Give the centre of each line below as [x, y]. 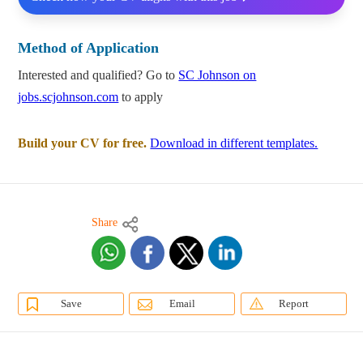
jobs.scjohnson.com [68, 97]
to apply [141, 97]
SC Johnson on [218, 75]
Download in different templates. [234, 143]
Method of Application [89, 48]
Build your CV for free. [83, 143]
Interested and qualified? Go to [98, 75]
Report [293, 304]
